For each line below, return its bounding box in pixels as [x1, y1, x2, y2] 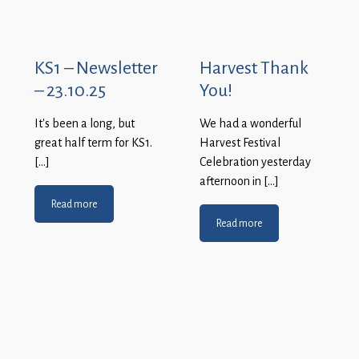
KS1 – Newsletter [34, 56, 158, 79]
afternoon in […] [200, 174, 279, 189]
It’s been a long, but [34, 116, 135, 131]
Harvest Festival [200, 135, 280, 151]
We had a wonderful [200, 116, 301, 131]
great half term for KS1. [34, 135, 152, 151]
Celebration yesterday [200, 155, 311, 170]
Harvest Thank [200, 56, 309, 79]
